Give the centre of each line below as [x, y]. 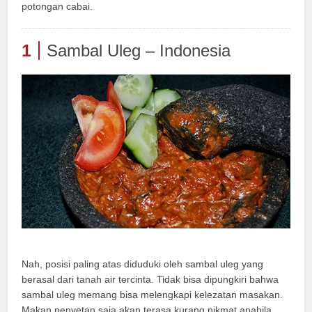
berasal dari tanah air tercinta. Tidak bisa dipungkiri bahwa [150, 280]
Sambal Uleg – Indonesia [139, 51]
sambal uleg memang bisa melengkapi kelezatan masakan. [153, 295]
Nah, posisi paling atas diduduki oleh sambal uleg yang [143, 264]
